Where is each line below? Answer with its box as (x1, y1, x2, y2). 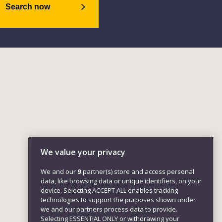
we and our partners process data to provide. (41, 205, 177, 214)
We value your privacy (41, 147, 125, 158)
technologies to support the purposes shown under (41, 195, 196, 205)
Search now (5, 2, 50, 11)
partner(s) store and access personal (81, 167, 194, 176)
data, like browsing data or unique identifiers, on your (41, 176, 202, 186)
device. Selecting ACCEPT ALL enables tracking (41, 186, 178, 195)
